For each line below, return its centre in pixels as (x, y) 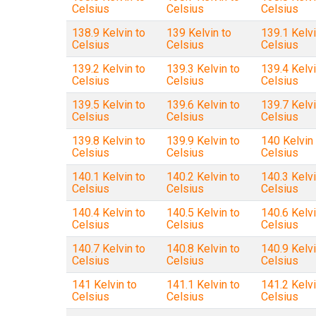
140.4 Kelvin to (108, 213)
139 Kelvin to (199, 33)
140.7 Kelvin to (108, 249)
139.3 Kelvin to (203, 69)
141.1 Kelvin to (203, 285)
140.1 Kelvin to (108, 177)
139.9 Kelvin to (203, 141)
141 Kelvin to (104, 285)
